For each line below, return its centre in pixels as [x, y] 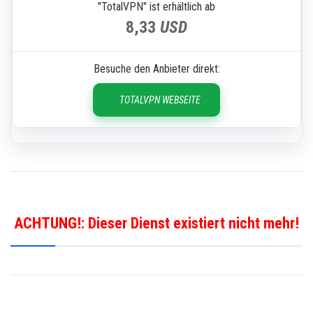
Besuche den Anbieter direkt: [156, 69]
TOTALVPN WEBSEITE [160, 100]
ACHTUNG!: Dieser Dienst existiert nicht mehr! [156, 224]
